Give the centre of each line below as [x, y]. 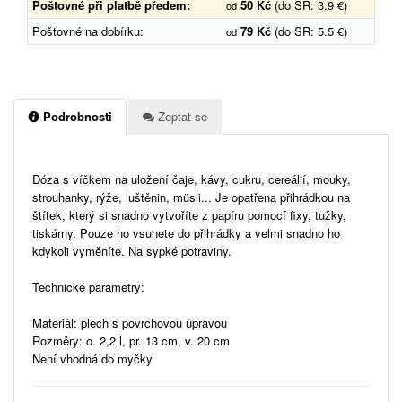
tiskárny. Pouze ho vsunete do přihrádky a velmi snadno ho [186, 232]
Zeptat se [181, 116]
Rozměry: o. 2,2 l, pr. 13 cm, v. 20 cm [131, 340]
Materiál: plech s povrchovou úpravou [130, 322]
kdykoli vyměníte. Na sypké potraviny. [132, 250]
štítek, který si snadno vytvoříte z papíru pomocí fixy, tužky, [189, 214]
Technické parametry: [88, 286]
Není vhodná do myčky [92, 358]
